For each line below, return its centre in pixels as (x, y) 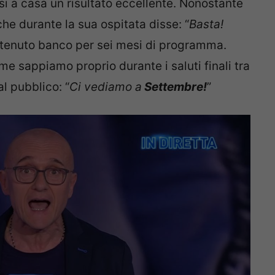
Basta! (206, 24)
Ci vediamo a (106, 87)
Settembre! (174, 87)
